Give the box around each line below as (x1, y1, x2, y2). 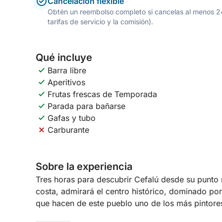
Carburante (48, 125, 89, 135)
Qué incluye (36, 52, 92, 63)
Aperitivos (48, 77, 85, 87)
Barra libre (48, 65, 86, 75)
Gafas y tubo (48, 113, 96, 123)
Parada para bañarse (48, 101, 125, 111)
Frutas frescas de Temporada (48, 89, 157, 99)
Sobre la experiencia (36, 161, 132, 172)
